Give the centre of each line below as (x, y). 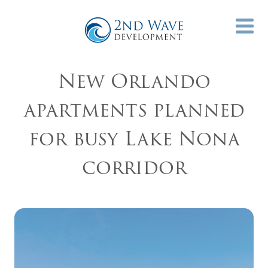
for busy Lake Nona (134, 138)
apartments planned (134, 110)
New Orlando (134, 81)
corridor (134, 167)
